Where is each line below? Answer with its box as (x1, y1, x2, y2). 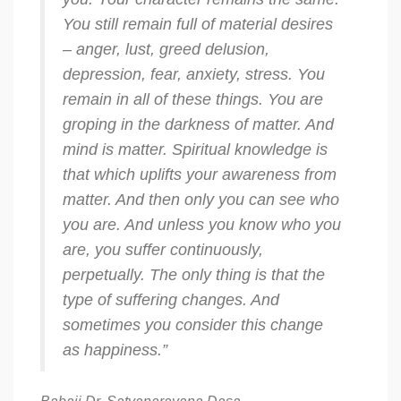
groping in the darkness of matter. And (63, 115, 334, 133)
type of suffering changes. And (63, 291, 279, 309)
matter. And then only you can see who (63, 191, 339, 209)
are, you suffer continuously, (63, 241, 263, 259)
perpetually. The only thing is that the (63, 266, 325, 284)
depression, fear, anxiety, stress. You (63, 65, 325, 83)
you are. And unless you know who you (63, 216, 341, 234)
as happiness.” (63, 341, 172, 359)
